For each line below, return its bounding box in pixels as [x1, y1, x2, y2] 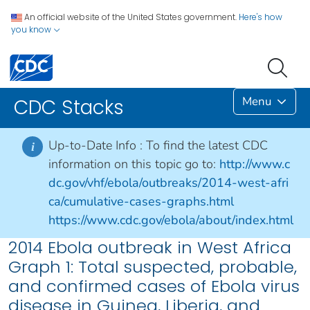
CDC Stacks [14, 94, 124, 122]
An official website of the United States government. [24, 11, 237, 23]
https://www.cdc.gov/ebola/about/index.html [48, 212, 293, 229]
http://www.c [219, 156, 290, 173]
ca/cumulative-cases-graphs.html [48, 193, 234, 210]
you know [11, 24, 53, 35]
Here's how [239, 11, 282, 23]
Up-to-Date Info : [48, 137, 146, 154]
